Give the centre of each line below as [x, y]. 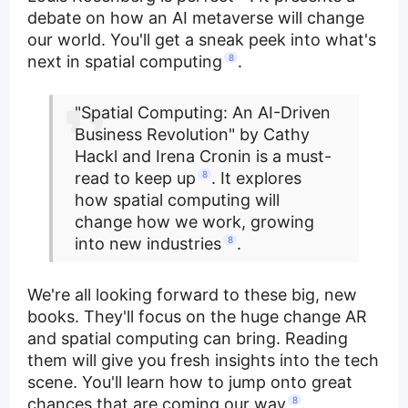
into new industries [148, 243]
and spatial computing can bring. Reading [188, 338]
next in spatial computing [125, 61]
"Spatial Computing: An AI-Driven [203, 112]
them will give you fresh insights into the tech [203, 360]
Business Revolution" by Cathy [192, 134]
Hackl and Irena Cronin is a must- [203, 156]
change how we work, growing [194, 221]
